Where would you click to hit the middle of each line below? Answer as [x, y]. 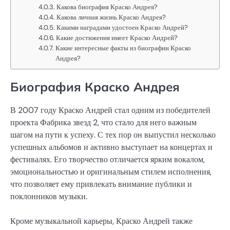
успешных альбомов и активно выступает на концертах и [111, 147]
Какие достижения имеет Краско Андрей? [117, 37]
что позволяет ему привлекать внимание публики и [101, 184]
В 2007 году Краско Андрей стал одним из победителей [110, 110]
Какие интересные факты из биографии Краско [123, 48]
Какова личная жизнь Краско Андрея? [111, 17]
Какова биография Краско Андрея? [107, 7]
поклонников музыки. [49, 196]
